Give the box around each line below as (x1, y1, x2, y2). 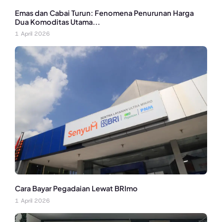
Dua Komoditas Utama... (15, 17, 100, 27)
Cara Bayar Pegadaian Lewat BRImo (15, 184, 138, 193)
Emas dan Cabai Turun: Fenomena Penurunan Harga (15, 8, 194, 18)
